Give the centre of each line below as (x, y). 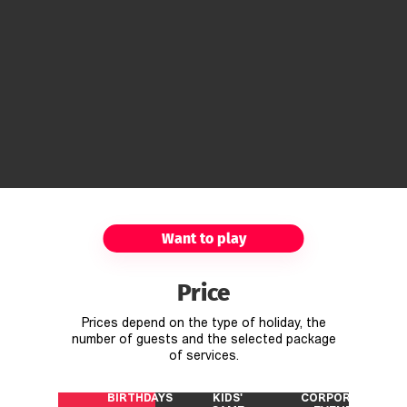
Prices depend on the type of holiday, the (203, 323)
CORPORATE (337, 398)
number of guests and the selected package (203, 340)
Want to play (203, 238)
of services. (203, 356)
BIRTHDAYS (139, 398)
